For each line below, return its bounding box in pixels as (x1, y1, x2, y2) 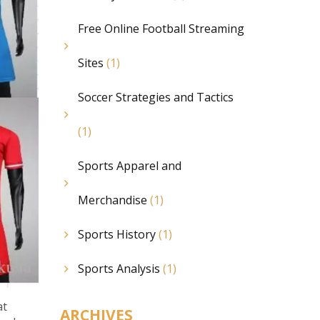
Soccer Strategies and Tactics (77, 89, 234, 105)
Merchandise (77, 192, 150, 208)
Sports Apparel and (77, 158, 181, 174)
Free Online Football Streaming (77, 21, 244, 36)
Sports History (77, 226, 159, 242)
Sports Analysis (77, 261, 163, 276)
